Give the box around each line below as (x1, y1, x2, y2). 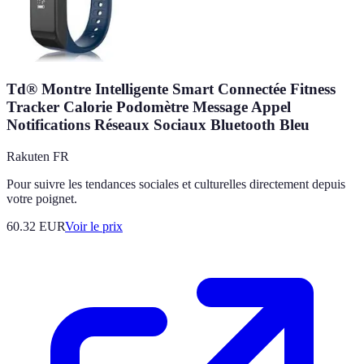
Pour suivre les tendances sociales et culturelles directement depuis (6, 176, 345, 191)
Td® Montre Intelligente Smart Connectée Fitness (6, 80, 336, 97)
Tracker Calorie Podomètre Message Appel (6, 97, 291, 115)
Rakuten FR (6, 149, 69, 163)
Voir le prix (65, 219, 123, 233)
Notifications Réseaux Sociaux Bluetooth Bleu (6, 115, 310, 133)
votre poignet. (6, 191, 77, 206)
